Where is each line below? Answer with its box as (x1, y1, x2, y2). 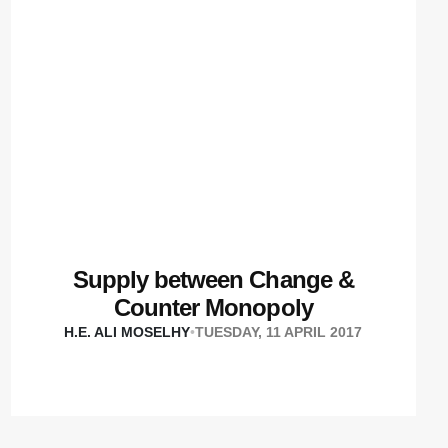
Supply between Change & (72, 266, 354, 294)
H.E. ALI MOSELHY (64, 324, 191, 341)
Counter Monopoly (114, 294, 313, 322)
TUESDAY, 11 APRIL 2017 (195, 324, 363, 341)
